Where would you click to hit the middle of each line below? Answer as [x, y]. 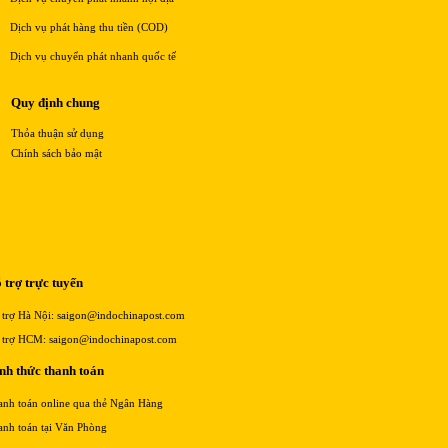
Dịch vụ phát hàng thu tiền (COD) [88, 27]
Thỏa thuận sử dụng [57, 133]
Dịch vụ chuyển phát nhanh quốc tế [92, 56]
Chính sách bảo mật [56, 153]
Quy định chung [55, 103]
